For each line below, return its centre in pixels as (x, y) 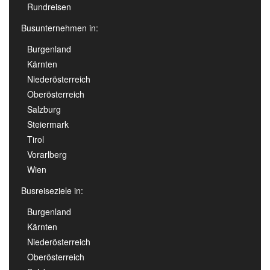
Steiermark (48, 124)
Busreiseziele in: (52, 191)
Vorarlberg (47, 155)
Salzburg (44, 109)
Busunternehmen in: (60, 28)
